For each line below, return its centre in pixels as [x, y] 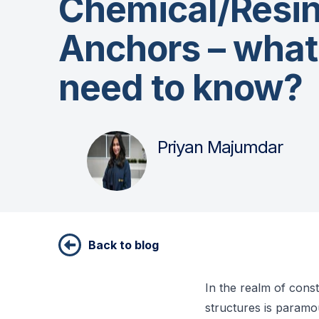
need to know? [181, 88]
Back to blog [124, 245]
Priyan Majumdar [220, 147]
